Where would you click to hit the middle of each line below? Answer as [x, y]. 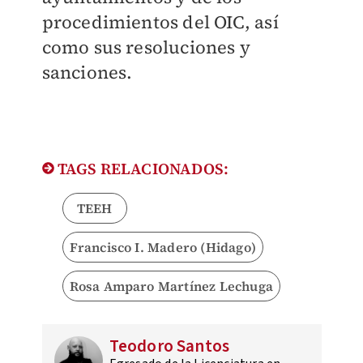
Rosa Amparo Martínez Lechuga [171, 286]
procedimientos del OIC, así [160, 22]
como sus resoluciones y [146, 47]
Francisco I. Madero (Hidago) [163, 248]
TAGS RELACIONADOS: [141, 169]
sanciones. [87, 73]
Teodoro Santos [169, 346]
